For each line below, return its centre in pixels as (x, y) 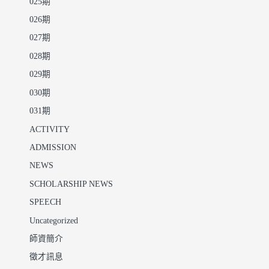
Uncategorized (53, 221)
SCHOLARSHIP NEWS (71, 184)
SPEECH (45, 203)
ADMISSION (53, 147)
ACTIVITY (49, 129)
